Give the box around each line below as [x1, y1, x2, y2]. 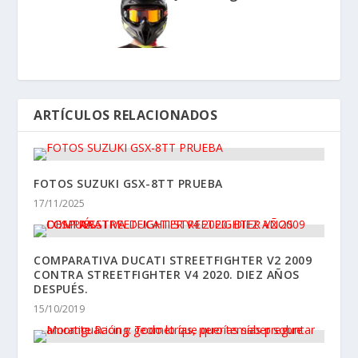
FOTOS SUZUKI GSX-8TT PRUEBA [34, 176, 223, 192]
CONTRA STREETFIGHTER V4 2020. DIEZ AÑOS [34, 267, 300, 283]
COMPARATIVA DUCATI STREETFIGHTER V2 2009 [34, 253, 312, 268]
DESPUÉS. [34, 281, 89, 297]
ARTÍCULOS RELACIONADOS [34, 106, 218, 125]
